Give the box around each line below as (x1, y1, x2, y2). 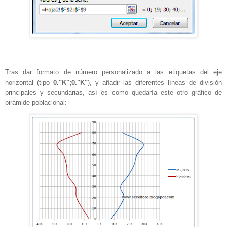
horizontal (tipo (5, 78, 53, 86)
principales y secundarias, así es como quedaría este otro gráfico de (5, 88, 222, 96)
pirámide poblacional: (5, 98, 67, 106)
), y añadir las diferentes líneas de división (87, 78, 222, 86)
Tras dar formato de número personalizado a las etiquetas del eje (5, 68, 222, 76)
